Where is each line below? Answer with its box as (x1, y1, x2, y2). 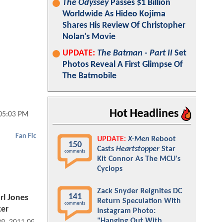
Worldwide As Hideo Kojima (62, 9, 166, 19)
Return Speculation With (97, 197, 181, 205)
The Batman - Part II (97, 49, 172, 58)
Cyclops (97, 165, 122, 173)
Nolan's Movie (62, 32, 115, 42)
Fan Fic (15, 133, 36, 141)
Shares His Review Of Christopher (62, 21, 185, 30)
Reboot (149, 135, 176, 143)
